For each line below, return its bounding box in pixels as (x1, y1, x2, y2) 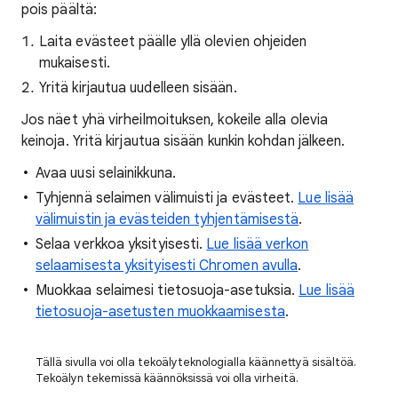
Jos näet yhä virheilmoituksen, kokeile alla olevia (21, 111, 328, 129)
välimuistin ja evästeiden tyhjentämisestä (36, 211, 299, 228)
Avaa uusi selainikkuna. (36, 164, 176, 182)
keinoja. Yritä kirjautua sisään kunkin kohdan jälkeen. (21, 132, 346, 150)
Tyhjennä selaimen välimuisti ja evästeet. (36, 189, 298, 207)
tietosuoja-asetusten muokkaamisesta (36, 303, 285, 321)
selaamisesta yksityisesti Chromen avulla (36, 257, 298, 275)
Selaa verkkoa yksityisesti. (36, 235, 207, 253)
